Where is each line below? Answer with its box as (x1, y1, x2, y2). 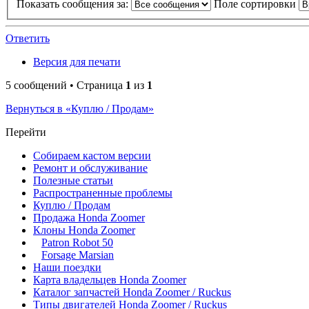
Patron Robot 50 (41, 237, 113, 249)
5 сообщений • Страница (6, 79, 126, 92)
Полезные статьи (33, 175, 113, 187)
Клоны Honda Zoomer (33, 224, 135, 237)
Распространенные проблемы (33, 187, 172, 199)
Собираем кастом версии (33, 150, 151, 162)
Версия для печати (33, 56, 121, 68)
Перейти (6, 126, 46, 139)
